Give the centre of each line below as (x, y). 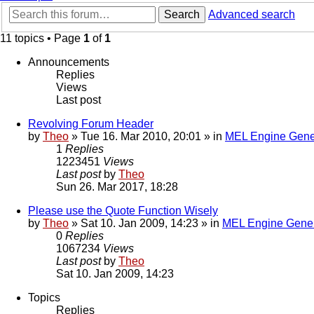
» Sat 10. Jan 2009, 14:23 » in (145, 224)
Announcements (69, 62)
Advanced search (252, 15)
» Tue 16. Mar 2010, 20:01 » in (147, 137)
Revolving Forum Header (91, 124)
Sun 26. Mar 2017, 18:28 (117, 187)
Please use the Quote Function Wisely (123, 211)
